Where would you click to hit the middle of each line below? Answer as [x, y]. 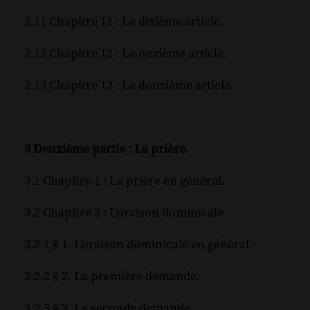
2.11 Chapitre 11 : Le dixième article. [124, 22]
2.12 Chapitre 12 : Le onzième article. [125, 54]
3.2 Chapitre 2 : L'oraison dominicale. [125, 213]
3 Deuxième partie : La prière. [106, 149]
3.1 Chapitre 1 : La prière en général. [125, 181]
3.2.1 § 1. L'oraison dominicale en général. [138, 245]
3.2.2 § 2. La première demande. [112, 277]
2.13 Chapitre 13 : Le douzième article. [129, 86]
